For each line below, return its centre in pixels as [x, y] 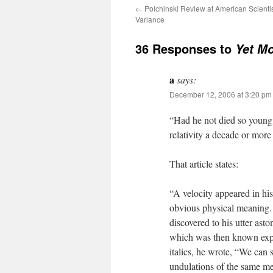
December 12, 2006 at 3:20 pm [221, 94]
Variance [150, 19]
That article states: [204, 164]
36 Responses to [185, 48]
